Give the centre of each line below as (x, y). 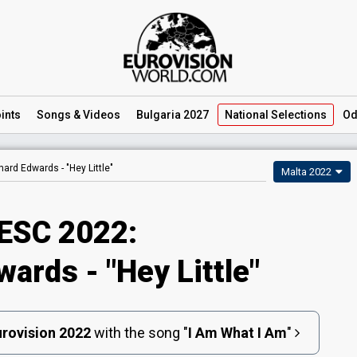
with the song (137, 333)
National (247, 115)
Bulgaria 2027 (173, 115)
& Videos (96, 115)
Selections (298, 115)
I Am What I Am (237, 333)
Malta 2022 (306, 172)
